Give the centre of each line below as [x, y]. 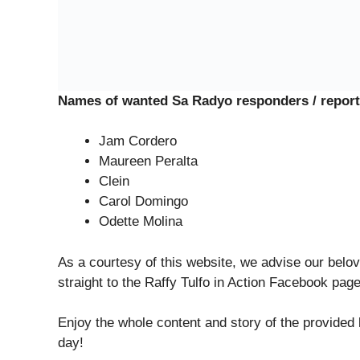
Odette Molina [141, 221]
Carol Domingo [143, 201]
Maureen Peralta [148, 161]
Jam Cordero [138, 141]
